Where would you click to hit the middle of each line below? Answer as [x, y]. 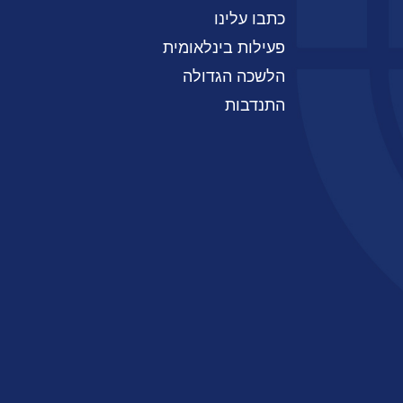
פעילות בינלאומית [224, 48]
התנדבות [255, 105]
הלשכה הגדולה [234, 76]
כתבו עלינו [250, 19]
